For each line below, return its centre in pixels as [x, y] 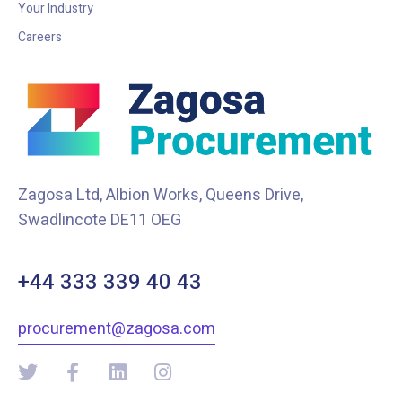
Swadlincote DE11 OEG [100, 220]
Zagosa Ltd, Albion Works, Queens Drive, [161, 195]
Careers [40, 38]
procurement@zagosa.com [117, 328]
